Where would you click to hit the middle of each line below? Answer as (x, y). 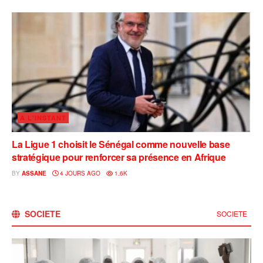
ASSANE (34, 173)
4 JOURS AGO (79, 173)
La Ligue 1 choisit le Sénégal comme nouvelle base (121, 144)
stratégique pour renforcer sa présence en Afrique (119, 157)
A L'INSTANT (43, 118)
